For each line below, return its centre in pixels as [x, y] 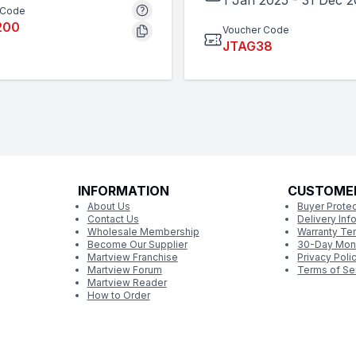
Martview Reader [127, 282]
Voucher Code [256, 30]
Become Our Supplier [137, 244]
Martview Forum [124, 270]
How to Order [118, 295]
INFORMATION [123, 191]
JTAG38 [248, 46]
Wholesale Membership [143, 232]
